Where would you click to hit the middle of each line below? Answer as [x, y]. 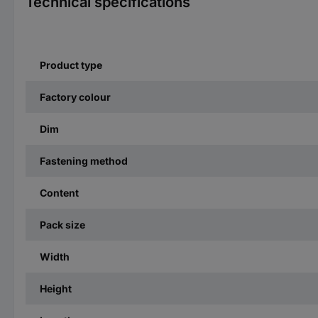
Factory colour [75, 97]
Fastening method [84, 160]
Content [59, 192]
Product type [71, 65]
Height [56, 288]
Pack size [62, 224]
